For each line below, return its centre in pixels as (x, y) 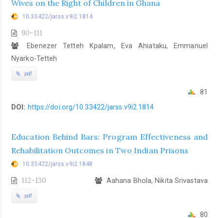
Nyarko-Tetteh (34, 58)
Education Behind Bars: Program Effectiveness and (109, 137)
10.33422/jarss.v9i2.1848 (58, 164)
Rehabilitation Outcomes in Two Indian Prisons (100, 151)
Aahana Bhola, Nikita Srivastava (156, 181)
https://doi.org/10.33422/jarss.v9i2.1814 (91, 107)
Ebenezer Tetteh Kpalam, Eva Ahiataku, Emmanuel (114, 45)
